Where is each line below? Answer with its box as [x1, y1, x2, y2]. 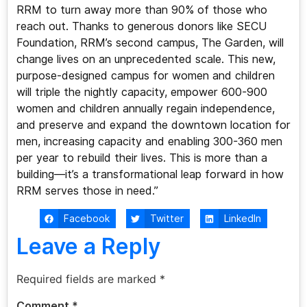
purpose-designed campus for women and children [16, 69, 275, 83]
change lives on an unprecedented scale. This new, [16, 53, 275, 66]
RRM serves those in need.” [16, 184, 158, 198]
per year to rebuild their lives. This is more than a [16, 151, 267, 165]
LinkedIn [224, 212, 262, 224]
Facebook [63, 212, 110, 224]
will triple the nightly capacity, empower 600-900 [16, 86, 267, 99]
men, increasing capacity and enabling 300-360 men [16, 135, 282, 149]
